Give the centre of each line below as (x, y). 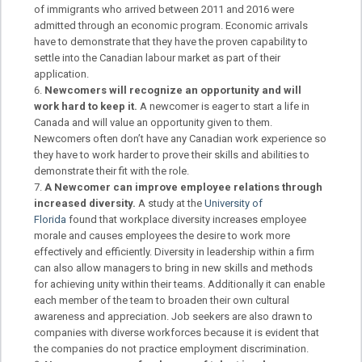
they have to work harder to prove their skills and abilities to (172, 154)
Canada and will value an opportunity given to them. (154, 122)
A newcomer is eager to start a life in (225, 106)
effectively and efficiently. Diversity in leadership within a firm (175, 251)
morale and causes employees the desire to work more (162, 235)
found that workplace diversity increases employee (188, 219)
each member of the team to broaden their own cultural (162, 300)
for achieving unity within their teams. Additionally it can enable (180, 284)
